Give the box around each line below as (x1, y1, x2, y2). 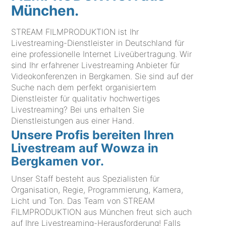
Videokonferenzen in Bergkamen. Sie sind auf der (11, 71, 194, 82)
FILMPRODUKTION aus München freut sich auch (11, 206, 192, 217)
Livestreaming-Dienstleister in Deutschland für (11, 38, 185, 48)
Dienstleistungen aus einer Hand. (11, 116, 135, 126)
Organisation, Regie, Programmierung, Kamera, (11, 184, 184, 195)
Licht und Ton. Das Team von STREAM (11, 195, 155, 206)
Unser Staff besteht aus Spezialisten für (11, 173, 160, 184)
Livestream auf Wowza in (11, 141, 159, 156)
